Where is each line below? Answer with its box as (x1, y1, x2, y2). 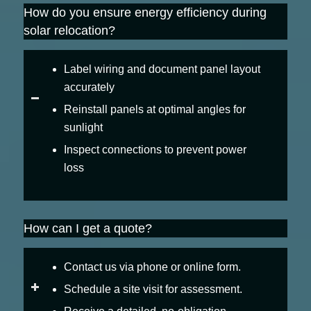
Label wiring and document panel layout (63, 62, 260, 75)
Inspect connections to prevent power (63, 143, 246, 155)
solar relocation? (23, 23, 115, 37)
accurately (63, 81, 115, 93)
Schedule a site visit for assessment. (63, 283, 242, 295)
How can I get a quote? (23, 221, 152, 235)
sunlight (63, 121, 103, 133)
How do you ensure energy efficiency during (23, 5, 267, 19)
